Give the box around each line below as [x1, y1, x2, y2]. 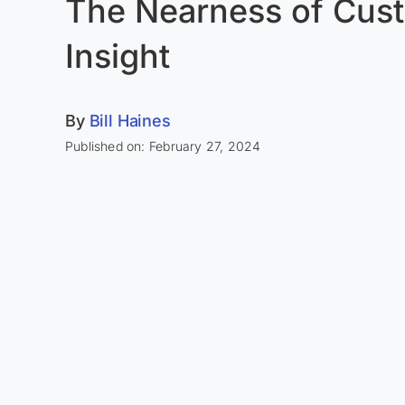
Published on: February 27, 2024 [64, 137, 261, 154]
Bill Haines [89, 110, 171, 130]
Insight [64, 35, 170, 76]
